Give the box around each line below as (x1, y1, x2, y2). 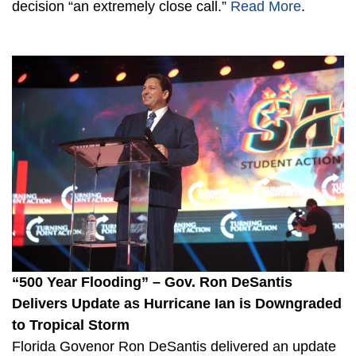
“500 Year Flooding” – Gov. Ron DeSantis (12, 273, 292, 290)
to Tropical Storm (12, 316, 130, 333)
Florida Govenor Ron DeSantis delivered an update (12, 338, 336, 354)
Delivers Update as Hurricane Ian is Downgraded (12, 295, 342, 311)
